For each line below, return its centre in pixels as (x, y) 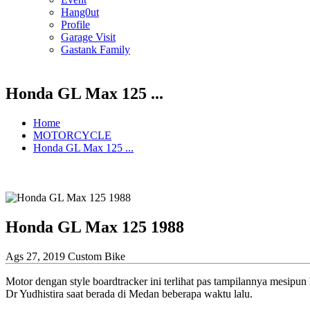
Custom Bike (97, 256)
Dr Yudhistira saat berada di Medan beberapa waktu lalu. (129, 293)
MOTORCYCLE (72, 135)
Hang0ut (80, 12)
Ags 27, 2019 (37, 256)
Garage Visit (88, 37)
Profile (75, 25)
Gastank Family (95, 49)
